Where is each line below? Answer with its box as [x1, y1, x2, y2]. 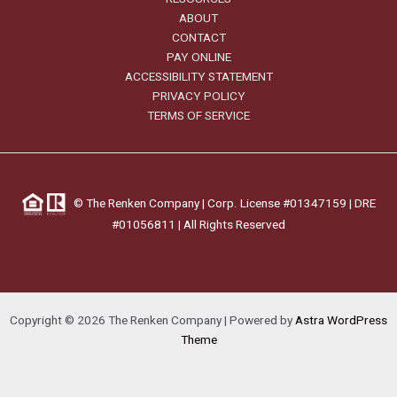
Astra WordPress [295, 312, 387, 331]
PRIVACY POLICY [152, 88, 245, 106]
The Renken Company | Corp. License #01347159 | [85, 195, 354, 214]
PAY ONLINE [166, 49, 231, 67]
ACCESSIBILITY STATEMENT [124, 68, 273, 87]
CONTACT [171, 29, 226, 48]
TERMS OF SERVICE [147, 107, 250, 126]
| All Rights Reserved [175, 216, 285, 235]
